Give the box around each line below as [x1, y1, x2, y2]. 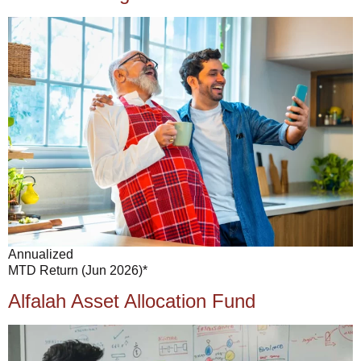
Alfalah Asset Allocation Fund [8, 289, 255, 312]
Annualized [8, 247, 73, 262]
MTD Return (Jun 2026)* [8, 263, 147, 278]
